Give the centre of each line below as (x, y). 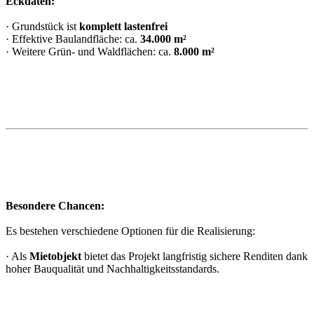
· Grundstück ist (42, 27)
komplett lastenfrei (123, 27)
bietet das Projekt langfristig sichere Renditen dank (194, 257)
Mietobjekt (55, 257)
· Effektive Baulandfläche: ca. (73, 39)
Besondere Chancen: (55, 206)
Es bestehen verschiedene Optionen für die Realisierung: (130, 231)
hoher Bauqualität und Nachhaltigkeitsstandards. (112, 269)
